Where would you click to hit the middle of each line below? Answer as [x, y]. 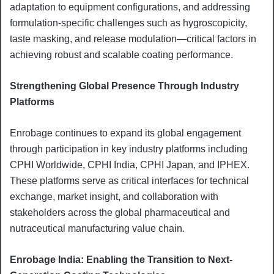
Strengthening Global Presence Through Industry [124, 86]
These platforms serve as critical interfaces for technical [129, 180]
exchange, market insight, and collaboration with [114, 196]
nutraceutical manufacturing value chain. [97, 228]
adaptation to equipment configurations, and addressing [130, 7]
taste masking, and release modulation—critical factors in [133, 39]
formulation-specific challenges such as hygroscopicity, [128, 23]
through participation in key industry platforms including [129, 149]
